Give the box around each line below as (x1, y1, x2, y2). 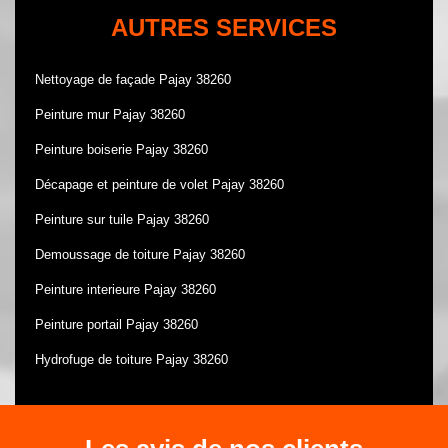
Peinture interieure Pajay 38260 (35, 282, 216, 297)
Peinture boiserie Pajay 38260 (35, 142, 208, 157)
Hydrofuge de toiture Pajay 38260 (35, 352, 228, 367)
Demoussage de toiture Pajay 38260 (35, 247, 245, 262)
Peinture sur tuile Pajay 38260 (35, 212, 209, 227)
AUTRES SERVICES (111, 14, 337, 41)
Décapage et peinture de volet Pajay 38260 (35, 177, 284, 192)
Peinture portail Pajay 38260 (35, 317, 198, 332)
